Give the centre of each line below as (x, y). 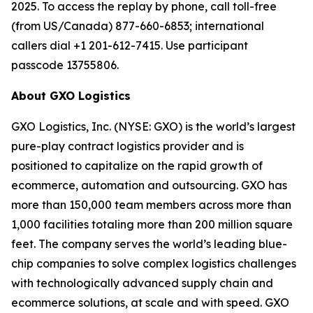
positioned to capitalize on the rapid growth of (137, 166)
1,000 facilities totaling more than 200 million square (152, 224)
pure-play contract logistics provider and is (128, 146)
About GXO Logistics (71, 96)
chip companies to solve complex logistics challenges (154, 263)
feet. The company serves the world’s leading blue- (149, 244)
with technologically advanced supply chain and (142, 283)
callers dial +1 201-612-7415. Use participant (130, 45)
